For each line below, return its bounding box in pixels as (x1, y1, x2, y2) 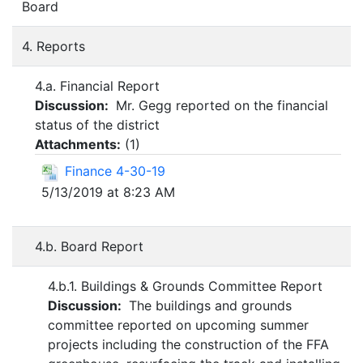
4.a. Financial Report (35, 78, 160, 95)
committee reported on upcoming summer (48, 317, 309, 334)
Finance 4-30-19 (65, 163, 165, 180)
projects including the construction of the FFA (48, 336, 329, 353)
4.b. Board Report (35, 238, 143, 255)
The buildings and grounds (125, 297, 292, 314)
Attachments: (35, 136, 121, 153)
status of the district (35, 117, 160, 134)
